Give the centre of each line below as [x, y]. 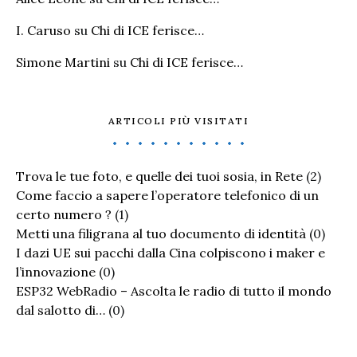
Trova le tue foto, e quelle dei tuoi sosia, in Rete [159, 176]
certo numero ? [64, 214]
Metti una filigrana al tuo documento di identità [161, 233]
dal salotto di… [61, 310]
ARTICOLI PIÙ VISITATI [178, 121]
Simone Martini [63, 62]
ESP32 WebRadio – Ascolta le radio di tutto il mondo [174, 291]
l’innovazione [56, 272]
